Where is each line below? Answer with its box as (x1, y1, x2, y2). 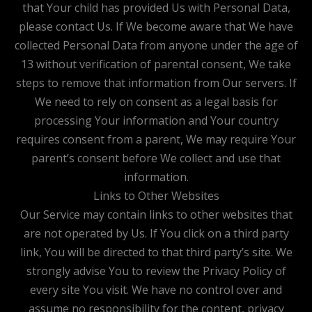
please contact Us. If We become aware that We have (19, 18, 293, 34)
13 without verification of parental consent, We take (21, 56, 291, 72)
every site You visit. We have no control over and (30, 281, 282, 297)
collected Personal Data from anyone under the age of (14, 37, 298, 53)
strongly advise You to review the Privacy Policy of (26, 263, 286, 279)
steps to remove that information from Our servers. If (15, 75, 297, 91)
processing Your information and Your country (33, 112, 279, 128)
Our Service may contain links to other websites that (19, 206, 292, 222)
